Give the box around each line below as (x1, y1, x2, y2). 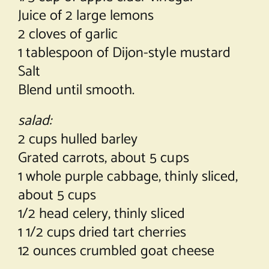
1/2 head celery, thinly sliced (17, 202, 185, 226)
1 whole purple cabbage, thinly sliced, (17, 165, 238, 189)
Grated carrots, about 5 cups (17, 146, 189, 170)
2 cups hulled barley (17, 127, 138, 151)
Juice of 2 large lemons (17, 4, 154, 28)
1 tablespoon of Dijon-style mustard (17, 41, 231, 65)
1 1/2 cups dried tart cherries (17, 220, 186, 244)
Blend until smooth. (17, 78, 135, 102)
